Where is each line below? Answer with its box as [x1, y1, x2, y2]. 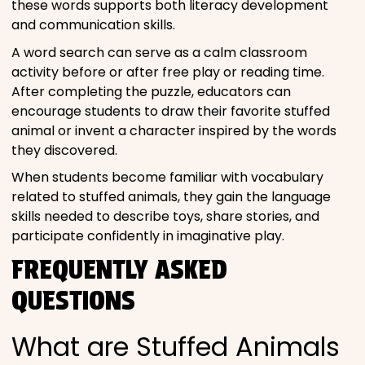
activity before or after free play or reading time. [11, 62, 324, 81]
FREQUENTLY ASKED [11, 253, 227, 286]
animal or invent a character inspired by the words [11, 121, 336, 140]
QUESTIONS [11, 284, 135, 317]
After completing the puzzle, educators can [11, 81, 291, 101]
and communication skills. [11, 15, 175, 35]
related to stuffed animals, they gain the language [11, 187, 331, 207]
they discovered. [11, 140, 117, 160]
